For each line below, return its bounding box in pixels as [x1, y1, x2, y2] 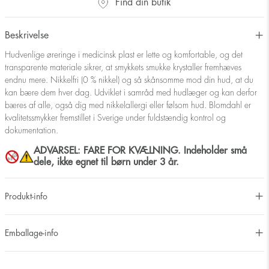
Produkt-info [5, 192, 47, 201]
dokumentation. [5, 126, 58, 135]
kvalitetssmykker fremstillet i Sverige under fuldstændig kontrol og [5, 113, 226, 122]
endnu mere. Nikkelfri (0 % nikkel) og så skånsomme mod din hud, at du [5, 76, 253, 85]
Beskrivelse [5, 30, 49, 40]
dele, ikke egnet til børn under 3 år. [34, 157, 179, 168]
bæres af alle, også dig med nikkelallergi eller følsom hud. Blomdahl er [5, 101, 251, 110]
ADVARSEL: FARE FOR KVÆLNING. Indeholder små [34, 146, 247, 156]
